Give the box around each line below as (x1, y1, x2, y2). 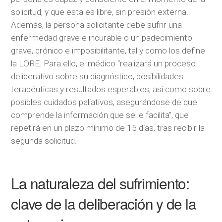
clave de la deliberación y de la (11, 192, 196, 214)
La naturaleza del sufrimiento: (11, 172, 189, 193)
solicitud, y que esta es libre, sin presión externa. (11, 6, 189, 17)
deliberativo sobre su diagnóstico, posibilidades (11, 71, 184, 81)
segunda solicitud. (11, 135, 77, 146)
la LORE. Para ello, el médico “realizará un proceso (11, 58, 196, 68)
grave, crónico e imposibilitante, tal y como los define (11, 45, 206, 55)
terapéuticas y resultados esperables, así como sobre (11, 84, 211, 94)
